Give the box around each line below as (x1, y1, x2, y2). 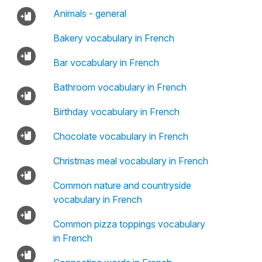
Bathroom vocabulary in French (53, 81, 187, 93)
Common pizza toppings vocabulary (53, 218, 205, 230)
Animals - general (53, 8, 126, 19)
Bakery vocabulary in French (53, 32, 174, 44)
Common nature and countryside (53, 180, 191, 191)
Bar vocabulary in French (53, 57, 159, 68)
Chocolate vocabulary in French (53, 130, 188, 142)
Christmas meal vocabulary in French (53, 155, 208, 167)
